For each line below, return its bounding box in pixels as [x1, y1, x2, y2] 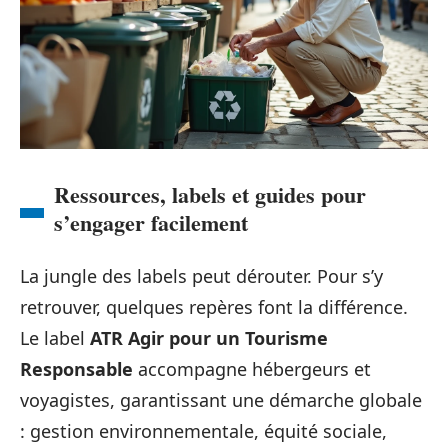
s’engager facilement [54, 206, 248, 240]
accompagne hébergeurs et [133, 357, 371, 382]
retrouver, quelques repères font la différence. [20, 295, 408, 320]
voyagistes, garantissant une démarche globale [20, 388, 422, 413]
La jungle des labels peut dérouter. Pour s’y [20, 264, 383, 289]
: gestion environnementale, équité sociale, [20, 419, 387, 444]
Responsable [20, 357, 133, 382]
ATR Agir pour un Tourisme [90, 326, 328, 351]
